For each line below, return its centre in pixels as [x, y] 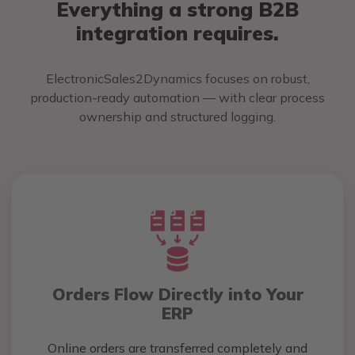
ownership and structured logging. [177, 117]
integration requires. [177, 33]
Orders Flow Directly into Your [177, 294]
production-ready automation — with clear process [177, 98]
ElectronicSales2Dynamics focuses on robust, [177, 79]
